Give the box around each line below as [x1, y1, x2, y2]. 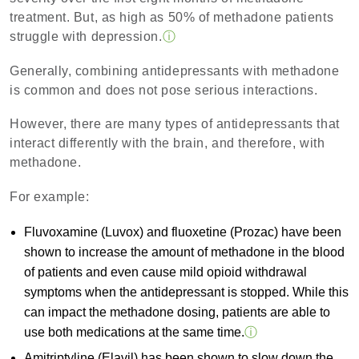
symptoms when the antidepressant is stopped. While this [23, 284, 349, 299]
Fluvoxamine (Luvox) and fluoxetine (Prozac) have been [23, 224, 341, 239]
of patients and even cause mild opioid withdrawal [23, 264, 307, 279]
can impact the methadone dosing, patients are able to [23, 305, 330, 319]
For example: [10, 190, 90, 204]
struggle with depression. [10, 29, 163, 43]
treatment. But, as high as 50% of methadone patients [10, 10, 334, 24]
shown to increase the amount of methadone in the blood [23, 244, 345, 259]
